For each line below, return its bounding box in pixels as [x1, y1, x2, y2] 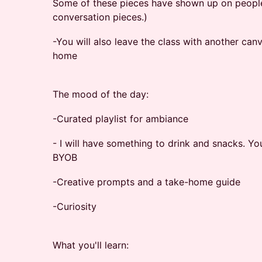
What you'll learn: [53, 239, 129, 251]
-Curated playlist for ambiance [53, 113, 188, 125]
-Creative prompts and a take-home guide [53, 176, 240, 188]
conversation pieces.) [53, 11, 147, 23]
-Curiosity [53, 201, 96, 212]
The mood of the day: [53, 88, 149, 100]
